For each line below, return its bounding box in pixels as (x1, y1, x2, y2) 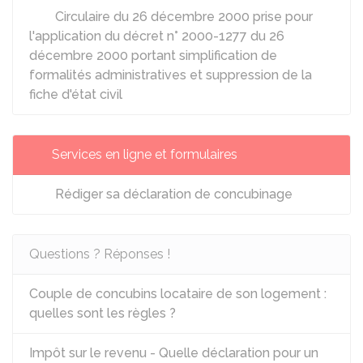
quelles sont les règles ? (29, 305, 176, 321)
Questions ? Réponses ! (29, 246, 170, 262)
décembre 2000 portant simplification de (29, 48, 277, 63)
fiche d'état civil (29, 87, 122, 102)
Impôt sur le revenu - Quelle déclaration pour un (29, 345, 318, 361)
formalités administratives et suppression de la (29, 67, 312, 83)
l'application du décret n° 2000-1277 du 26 (29, 28, 284, 44)
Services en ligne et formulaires (52, 147, 237, 162)
